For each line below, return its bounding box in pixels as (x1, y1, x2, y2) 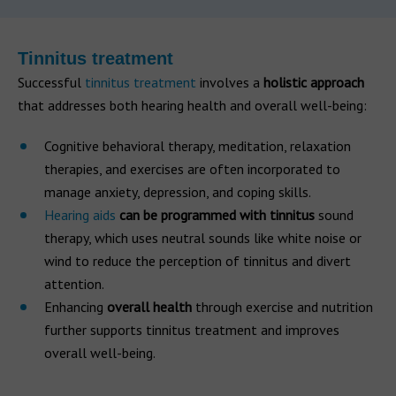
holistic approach (260, 72, 364, 91)
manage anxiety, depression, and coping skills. (44, 182, 311, 201)
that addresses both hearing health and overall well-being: (18, 95, 367, 114)
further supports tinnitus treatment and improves (44, 320, 339, 339)
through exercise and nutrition (195, 297, 373, 316)
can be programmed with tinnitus (119, 205, 315, 224)
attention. (44, 274, 104, 293)
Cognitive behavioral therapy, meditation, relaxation (44, 136, 351, 155)
